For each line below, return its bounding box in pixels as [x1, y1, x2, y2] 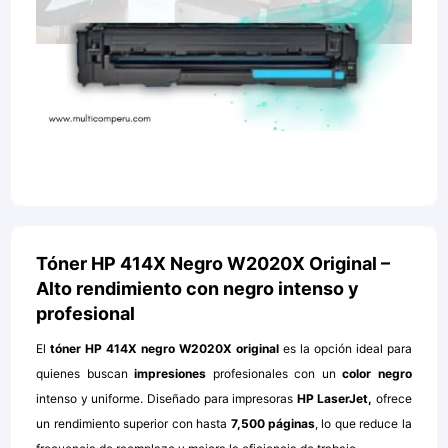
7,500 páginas [230, 416, 315, 432]
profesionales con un [206, 366, 343, 382]
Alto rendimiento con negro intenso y [36, 278, 360, 300]
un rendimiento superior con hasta [36, 416, 231, 432]
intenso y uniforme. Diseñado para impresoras [36, 391, 297, 407]
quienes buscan [36, 366, 135, 382]
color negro [342, 366, 412, 382]
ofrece [375, 391, 412, 407]
